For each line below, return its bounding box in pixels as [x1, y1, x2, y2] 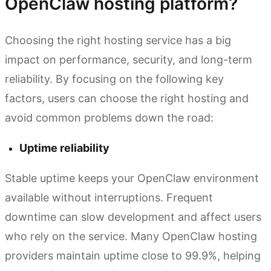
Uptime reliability [19, 142, 109, 155]
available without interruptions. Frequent [5, 191, 213, 204]
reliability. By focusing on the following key [5, 73, 224, 86]
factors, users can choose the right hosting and [5, 92, 249, 105]
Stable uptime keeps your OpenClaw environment [5, 172, 259, 185]
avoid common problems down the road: [5, 111, 214, 125]
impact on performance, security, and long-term [5, 53, 252, 67]
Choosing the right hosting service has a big [5, 34, 231, 47]
